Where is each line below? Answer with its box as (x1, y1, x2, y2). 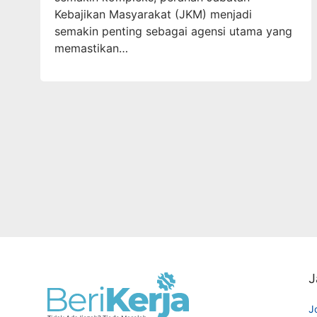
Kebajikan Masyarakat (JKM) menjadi (54, 6, 252, 21)
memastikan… (54, 40, 128, 55)
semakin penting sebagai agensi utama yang (54, 23, 292, 38)
